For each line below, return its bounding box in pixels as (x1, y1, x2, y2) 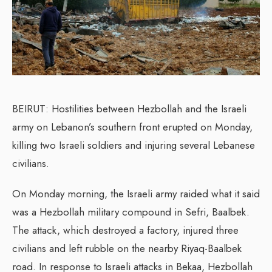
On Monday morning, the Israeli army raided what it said (12, 186, 260, 201)
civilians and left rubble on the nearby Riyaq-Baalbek (12, 240, 242, 256)
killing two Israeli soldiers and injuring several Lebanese (12, 137, 255, 152)
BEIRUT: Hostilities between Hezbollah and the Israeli (12, 101, 246, 116)
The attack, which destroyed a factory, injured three (12, 222, 239, 237)
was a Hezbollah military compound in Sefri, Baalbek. (12, 204, 250, 219)
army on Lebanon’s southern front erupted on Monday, (12, 119, 253, 134)
